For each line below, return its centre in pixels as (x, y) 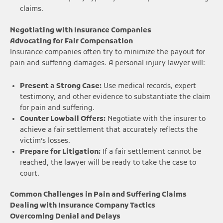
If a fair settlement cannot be (151, 152)
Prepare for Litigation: (60, 152)
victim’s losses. (45, 141)
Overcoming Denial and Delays (65, 217)
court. (30, 174)
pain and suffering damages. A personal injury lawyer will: (108, 63)
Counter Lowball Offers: (63, 119)
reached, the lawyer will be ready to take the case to (108, 163)
